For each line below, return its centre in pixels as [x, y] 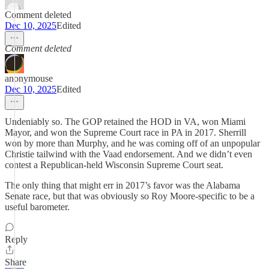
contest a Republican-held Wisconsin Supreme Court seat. [114, 165]
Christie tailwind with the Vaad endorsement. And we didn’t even [128, 154]
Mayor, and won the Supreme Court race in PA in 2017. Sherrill [125, 132]
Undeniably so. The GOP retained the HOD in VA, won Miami [125, 122]
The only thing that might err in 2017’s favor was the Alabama [122, 185]
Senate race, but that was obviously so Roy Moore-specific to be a [130, 196]
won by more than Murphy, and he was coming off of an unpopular [132, 143]
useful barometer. [37, 207]
